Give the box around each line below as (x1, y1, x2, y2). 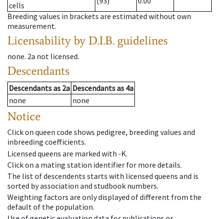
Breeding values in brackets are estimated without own (7, 11, 191, 22)
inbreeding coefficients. (7, 137, 86, 147)
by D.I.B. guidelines (74, 33, 168, 48)
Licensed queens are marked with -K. (7, 148, 128, 158)
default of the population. (7, 202, 94, 212)
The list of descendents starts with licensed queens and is (7, 171, 198, 181)
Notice (7, 109, 41, 124)
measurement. (7, 21, 56, 31)
